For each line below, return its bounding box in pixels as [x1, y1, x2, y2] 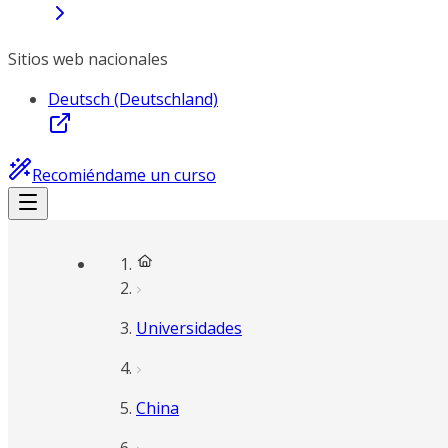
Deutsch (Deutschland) [48, 88, 218, 110]
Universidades [136, 317, 242, 339]
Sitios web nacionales [8, 48, 168, 70]
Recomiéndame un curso [32, 164, 216, 186]
